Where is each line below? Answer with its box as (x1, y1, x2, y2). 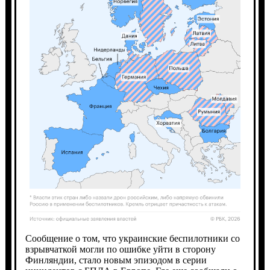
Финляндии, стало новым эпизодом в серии (25, 254, 207, 265)
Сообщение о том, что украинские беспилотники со (25, 233, 240, 243)
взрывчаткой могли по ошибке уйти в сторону (25, 243, 216, 254)
